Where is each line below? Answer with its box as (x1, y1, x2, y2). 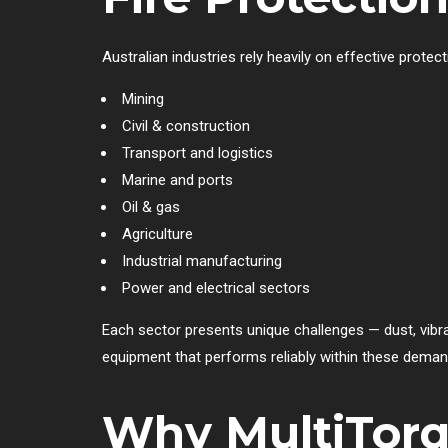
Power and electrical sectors (122, 278, 310, 297)
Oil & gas (122, 197, 180, 216)
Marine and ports (122, 170, 233, 189)
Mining (122, 89, 164, 108)
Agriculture (122, 224, 193, 243)
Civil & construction (122, 116, 250, 135)
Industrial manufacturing (122, 251, 282, 270)
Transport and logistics (122, 143, 273, 162)
